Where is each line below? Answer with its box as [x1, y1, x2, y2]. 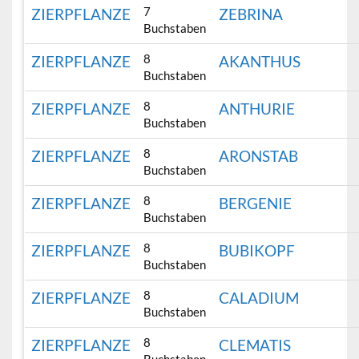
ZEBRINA [219, 5, 284, 24]
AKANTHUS [219, 52, 301, 71]
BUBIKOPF [219, 241, 296, 260]
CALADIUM [219, 288, 300, 308]
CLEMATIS [219, 336, 292, 355]
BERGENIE [219, 194, 292, 213]
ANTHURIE [219, 99, 296, 119]
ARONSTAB [219, 147, 299, 166]
